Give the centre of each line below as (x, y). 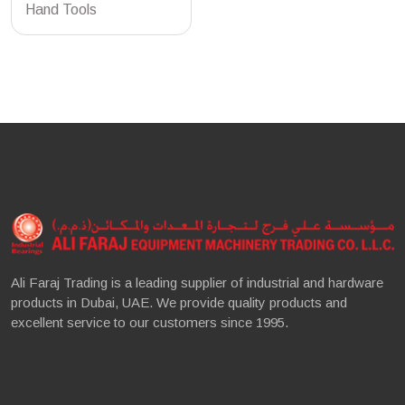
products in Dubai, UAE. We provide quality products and (179, 303)
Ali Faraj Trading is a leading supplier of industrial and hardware (197, 283)
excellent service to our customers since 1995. (150, 323)
